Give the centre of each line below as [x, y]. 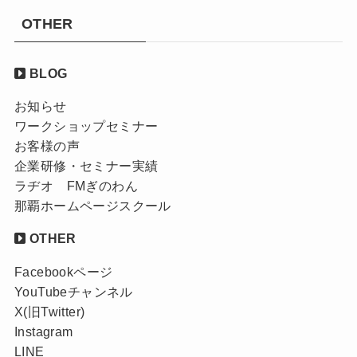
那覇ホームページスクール [92, 206]
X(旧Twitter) [49, 311]
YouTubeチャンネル [73, 291]
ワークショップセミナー [86, 126]
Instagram [43, 331]
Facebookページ [63, 271]
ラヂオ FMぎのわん [76, 186]
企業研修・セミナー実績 [86, 166]
